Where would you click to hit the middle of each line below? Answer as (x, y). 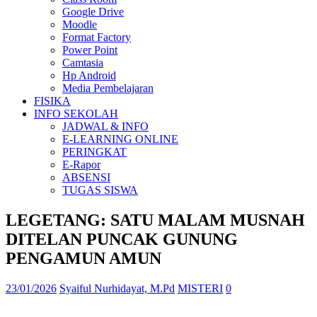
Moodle (80, 24)
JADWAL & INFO (105, 126)
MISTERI (200, 288)
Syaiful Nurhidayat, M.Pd (117, 288)
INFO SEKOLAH (76, 114)
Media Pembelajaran (108, 88)
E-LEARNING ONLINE (120, 139)
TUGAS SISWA (100, 190)
